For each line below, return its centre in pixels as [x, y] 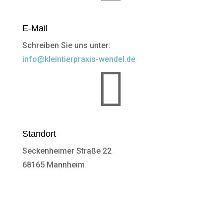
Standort [39, 134]
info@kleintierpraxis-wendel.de [79, 59]
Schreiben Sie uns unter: [66, 45]
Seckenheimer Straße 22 [67, 151]
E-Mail [35, 28]
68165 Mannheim [53, 165]
